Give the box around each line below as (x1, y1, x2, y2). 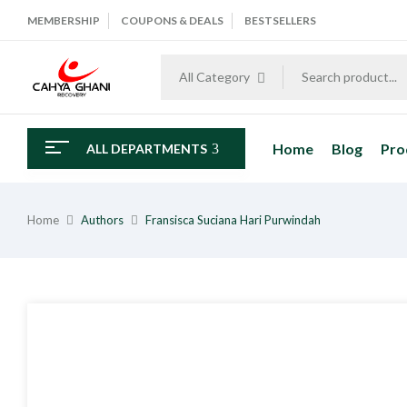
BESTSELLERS (244, 14, 316, 27)
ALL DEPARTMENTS (86, 141, 207, 156)
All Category (178, 69, 250, 84)
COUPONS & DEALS (121, 14, 223, 27)
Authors (81, 213, 124, 227)
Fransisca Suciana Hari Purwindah (145, 213, 321, 227)
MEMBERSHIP (27, 14, 100, 27)
